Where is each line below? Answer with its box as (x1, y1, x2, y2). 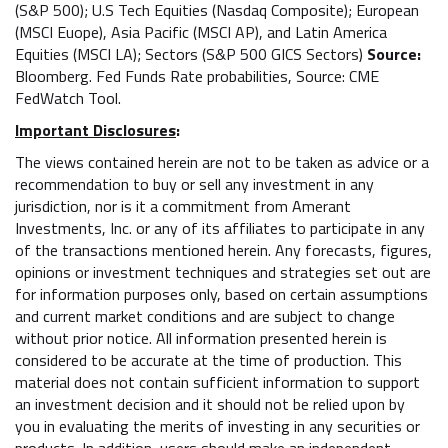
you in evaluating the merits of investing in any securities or (15, 413, 420, 438)
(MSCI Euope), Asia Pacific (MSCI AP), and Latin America (15, 19, 387, 44)
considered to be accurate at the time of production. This (15, 347, 402, 372)
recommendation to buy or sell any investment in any (15, 171, 374, 196)
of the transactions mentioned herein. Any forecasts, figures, (15, 237, 432, 262)
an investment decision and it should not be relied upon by (15, 391, 405, 416)
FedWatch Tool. (15, 85, 129, 110)
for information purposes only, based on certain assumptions (15, 281, 428, 306)
